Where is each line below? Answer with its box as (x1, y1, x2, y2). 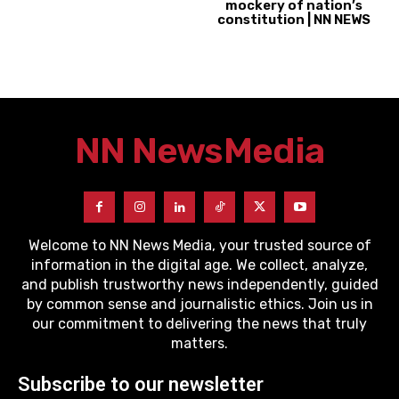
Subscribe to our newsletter (18, 373, 264, 395)
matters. (171, 335, 228, 352)
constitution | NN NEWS (217, 12, 371, 28)
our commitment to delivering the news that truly (32, 315, 367, 332)
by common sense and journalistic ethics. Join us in (26, 296, 373, 313)
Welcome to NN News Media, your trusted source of (28, 237, 371, 254)
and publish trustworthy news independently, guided (20, 276, 379, 293)
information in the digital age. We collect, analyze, (31, 256, 368, 273)
